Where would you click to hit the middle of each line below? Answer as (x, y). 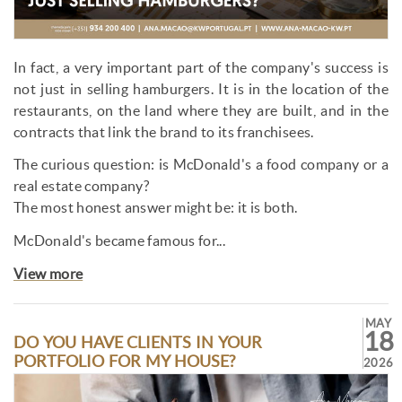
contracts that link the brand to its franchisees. (164, 132)
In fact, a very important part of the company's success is (201, 67)
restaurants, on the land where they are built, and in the (201, 110)
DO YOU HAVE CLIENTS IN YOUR (138, 342)
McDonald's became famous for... (120, 241)
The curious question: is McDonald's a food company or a (201, 165)
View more (48, 274)
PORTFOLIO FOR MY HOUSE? (125, 361)
